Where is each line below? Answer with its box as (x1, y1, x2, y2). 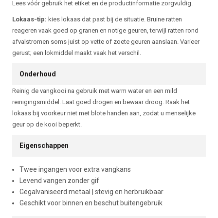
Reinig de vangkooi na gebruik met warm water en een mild (12, 87, 177, 94)
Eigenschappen (19, 142, 69, 149)
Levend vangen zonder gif (19, 177, 99, 184)
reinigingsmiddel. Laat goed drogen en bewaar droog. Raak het (12, 98, 190, 106)
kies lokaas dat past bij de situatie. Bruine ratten (47, 16, 182, 23)
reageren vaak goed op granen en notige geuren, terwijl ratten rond (12, 27, 199, 34)
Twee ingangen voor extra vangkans (19, 165, 131, 173)
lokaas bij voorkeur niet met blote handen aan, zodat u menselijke (12, 109, 196, 117)
